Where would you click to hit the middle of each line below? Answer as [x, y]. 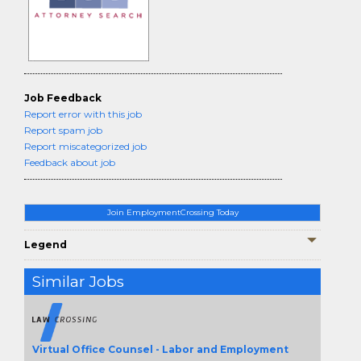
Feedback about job [70, 162]
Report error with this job [83, 114]
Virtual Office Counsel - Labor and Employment [160, 350]
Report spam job [63, 130]
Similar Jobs [78, 282]
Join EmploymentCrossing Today [172, 212]
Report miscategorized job [85, 146]
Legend [46, 245]
